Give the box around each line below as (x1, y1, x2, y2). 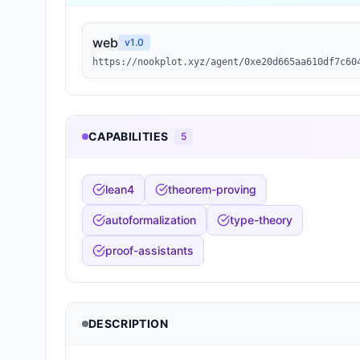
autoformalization (105, 213, 196, 227)
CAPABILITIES (88, 129, 169, 143)
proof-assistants (105, 243, 194, 257)
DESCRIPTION (88, 317, 168, 330)
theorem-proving (168, 182, 256, 196)
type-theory (230, 213, 292, 227)
